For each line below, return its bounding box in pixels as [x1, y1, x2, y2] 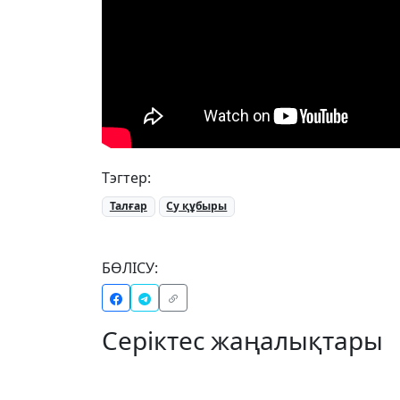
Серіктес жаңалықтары [102, 322, 383, 357]
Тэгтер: [102, 168, 151, 188]
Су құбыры [166, 198, 228, 214]
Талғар [109, 198, 147, 214]
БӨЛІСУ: [102, 257, 158, 278]
